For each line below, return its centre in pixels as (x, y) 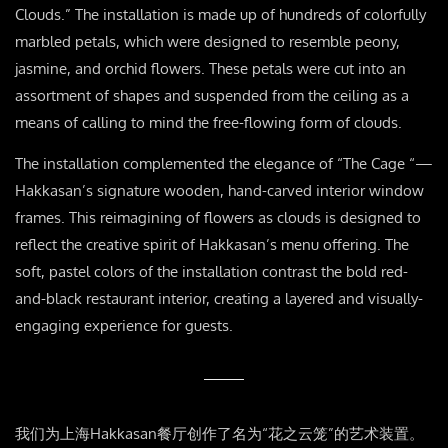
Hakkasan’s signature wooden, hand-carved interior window (219, 191)
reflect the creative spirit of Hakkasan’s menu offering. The (212, 245)
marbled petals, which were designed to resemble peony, (207, 42)
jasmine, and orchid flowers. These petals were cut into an (210, 69)
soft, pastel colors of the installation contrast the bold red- (211, 272)
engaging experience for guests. (124, 326)
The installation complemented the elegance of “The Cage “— (224, 164)
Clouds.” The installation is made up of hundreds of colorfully (220, 15)
